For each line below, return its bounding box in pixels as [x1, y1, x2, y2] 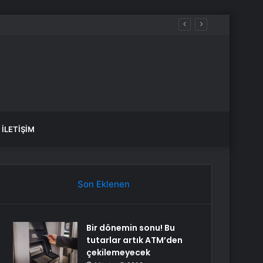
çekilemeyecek [86, 247, 151, 258]
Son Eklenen [77, 178, 130, 190]
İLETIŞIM [2, 124, 35, 134]
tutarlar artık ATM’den [86, 234, 183, 246]
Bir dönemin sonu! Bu [86, 222, 176, 234]
